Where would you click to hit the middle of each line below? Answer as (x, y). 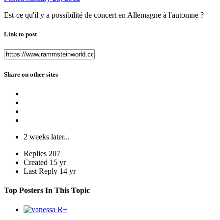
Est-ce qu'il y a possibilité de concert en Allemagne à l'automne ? (104, 15)
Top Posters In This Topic (47, 191)
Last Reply (41, 171)
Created (36, 162)
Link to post (20, 34)
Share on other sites (31, 74)
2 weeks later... (47, 137)
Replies (35, 153)
